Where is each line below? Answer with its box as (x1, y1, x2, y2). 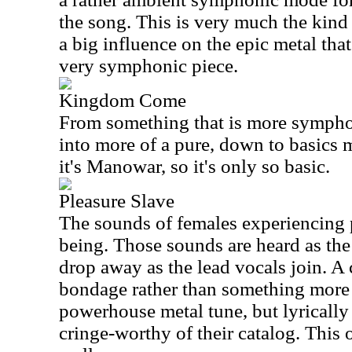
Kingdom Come (59, 90, 186, 111)
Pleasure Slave (59, 190, 174, 211)
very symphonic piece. (59, 55, 238, 76)
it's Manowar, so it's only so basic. (59, 156, 330, 177)
